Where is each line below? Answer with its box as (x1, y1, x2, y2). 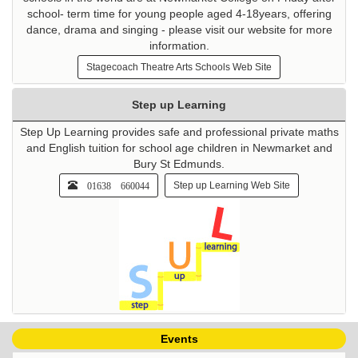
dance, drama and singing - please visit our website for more (26, 22, 332, 36)
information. (149, 38, 209, 52)
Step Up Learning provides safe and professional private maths (19, 125, 339, 138)
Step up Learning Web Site (173, 179, 290, 191)
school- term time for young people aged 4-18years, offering (26, 6, 332, 20)
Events (160, 332, 198, 345)
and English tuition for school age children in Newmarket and (26, 141, 332, 154)
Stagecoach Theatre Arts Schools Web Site (86, 61, 272, 73)
